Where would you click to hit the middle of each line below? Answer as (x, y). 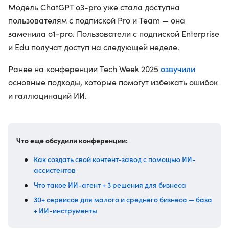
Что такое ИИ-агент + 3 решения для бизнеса (110, 185)
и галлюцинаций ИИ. (48, 95)
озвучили (178, 68)
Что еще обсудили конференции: (72, 140)
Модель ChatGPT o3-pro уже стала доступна (94, 7)
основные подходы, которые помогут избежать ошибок (113, 82)
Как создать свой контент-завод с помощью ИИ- (115, 159)
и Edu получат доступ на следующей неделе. (94, 47)
